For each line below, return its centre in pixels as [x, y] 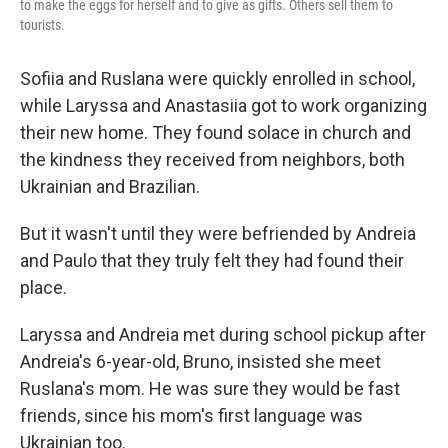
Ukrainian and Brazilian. [110, 187]
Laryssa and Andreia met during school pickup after [223, 335]
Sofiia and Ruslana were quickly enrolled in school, [217, 79]
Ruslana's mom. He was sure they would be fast [210, 389]
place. [43, 288]
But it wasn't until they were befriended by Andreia [218, 234]
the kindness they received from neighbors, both [212, 160]
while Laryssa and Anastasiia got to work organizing [223, 106]
